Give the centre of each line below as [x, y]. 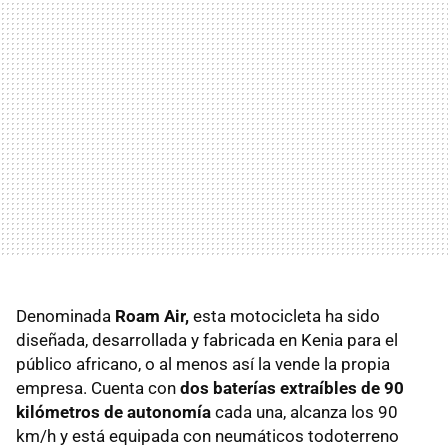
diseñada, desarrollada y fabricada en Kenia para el [207, 339]
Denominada [65, 315]
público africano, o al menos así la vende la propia [203, 363]
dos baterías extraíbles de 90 [292, 387]
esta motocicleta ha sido [286, 315]
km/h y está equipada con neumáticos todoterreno [207, 435]
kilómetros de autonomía [113, 411]
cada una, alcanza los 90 [304, 411]
